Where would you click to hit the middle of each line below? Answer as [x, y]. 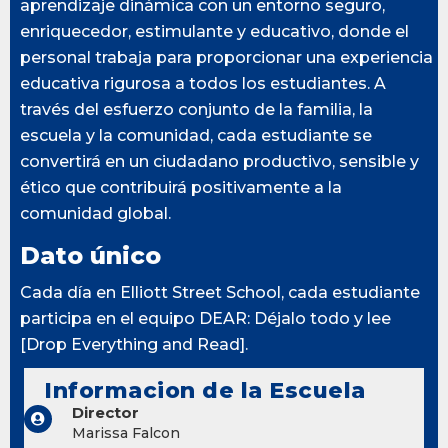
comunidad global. [95, 213]
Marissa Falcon [126, 432]
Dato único [90, 255]
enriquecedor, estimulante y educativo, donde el [214, 31]
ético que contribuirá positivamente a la [181, 187]
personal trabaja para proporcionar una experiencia [226, 57]
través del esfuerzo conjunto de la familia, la [196, 109]
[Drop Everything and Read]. [134, 344]
